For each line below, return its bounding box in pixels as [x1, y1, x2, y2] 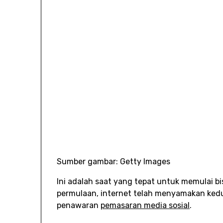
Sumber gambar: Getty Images [57, 156, 171, 166]
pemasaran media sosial [101, 200, 190, 210]
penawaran [57, 200, 101, 210]
